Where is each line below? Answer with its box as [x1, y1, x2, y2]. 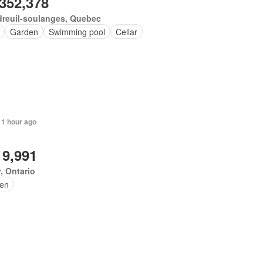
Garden [10, 25, 39, 38]
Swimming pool [49, 25, 106, 38]
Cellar [116, 25, 138, 38]
